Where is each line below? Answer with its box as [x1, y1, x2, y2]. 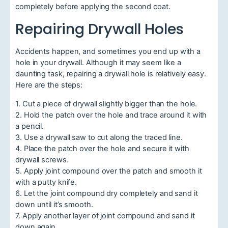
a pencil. [15, 122, 44, 131]
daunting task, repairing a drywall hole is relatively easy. [15, 69, 207, 79]
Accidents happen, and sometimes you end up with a [15, 47, 201, 56]
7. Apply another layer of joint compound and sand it [15, 211, 195, 221]
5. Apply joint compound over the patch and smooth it [15, 166, 202, 176]
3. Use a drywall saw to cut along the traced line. [15, 133, 183, 142]
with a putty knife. [15, 178, 77, 187]
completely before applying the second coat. [15, 2, 170, 12]
